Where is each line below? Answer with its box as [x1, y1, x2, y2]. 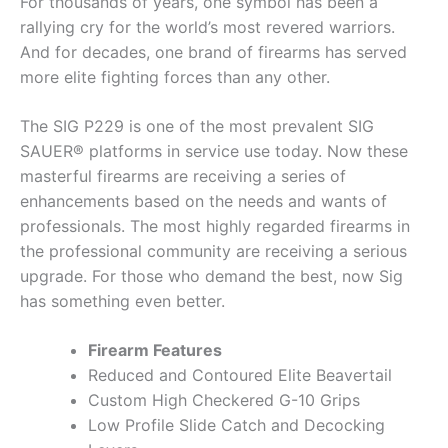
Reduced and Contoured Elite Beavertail [88, 365, 392, 386]
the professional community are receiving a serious [20, 241, 407, 262]
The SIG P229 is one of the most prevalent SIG [20, 116, 374, 137]
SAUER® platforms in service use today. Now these [20, 141, 408, 162]
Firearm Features [88, 340, 222, 361]
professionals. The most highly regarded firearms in [20, 216, 410, 237]
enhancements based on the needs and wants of [20, 191, 387, 212]
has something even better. [20, 291, 225, 312]
